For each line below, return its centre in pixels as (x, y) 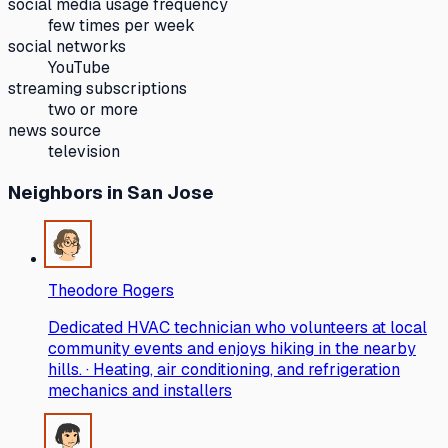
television (84, 151)
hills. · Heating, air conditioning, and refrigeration (224, 370)
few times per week (121, 25)
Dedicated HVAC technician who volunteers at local (237, 328)
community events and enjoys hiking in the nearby (232, 349)
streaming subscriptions (97, 88)
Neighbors (55, 193)
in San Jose (158, 193)
